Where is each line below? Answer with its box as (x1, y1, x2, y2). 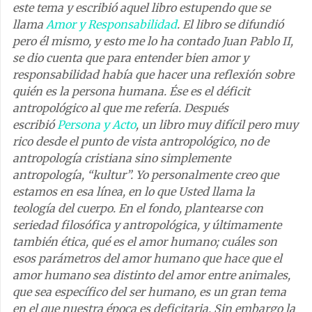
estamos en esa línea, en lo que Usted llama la (13, 184, 255, 198)
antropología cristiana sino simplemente (13, 150, 231, 165)
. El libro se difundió (177, 17, 283, 31)
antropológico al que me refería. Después (13, 100, 228, 115)
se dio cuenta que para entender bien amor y (13, 50, 249, 65)
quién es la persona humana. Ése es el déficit (13, 84, 250, 98)
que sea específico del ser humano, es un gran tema (13, 284, 286, 299)
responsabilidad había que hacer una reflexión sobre (13, 67, 294, 81)
